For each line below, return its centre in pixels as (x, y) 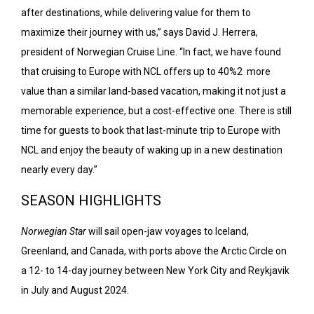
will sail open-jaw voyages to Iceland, (168, 231)
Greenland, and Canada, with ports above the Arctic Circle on (154, 251)
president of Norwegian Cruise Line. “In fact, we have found (151, 52)
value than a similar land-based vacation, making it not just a (153, 91)
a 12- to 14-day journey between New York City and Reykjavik (155, 270)
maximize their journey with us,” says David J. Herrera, (139, 32)
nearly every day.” (60, 169)
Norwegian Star (54, 231)
